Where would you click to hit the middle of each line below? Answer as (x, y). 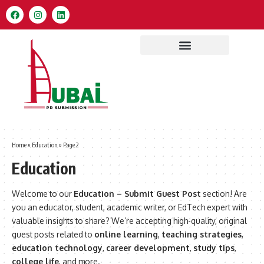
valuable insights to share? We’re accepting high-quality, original (129, 220)
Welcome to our (43, 193)
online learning (126, 234)
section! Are (224, 193)
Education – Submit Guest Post (137, 193)
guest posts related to (53, 234)
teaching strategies (202, 234)
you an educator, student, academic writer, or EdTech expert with (129, 207)
